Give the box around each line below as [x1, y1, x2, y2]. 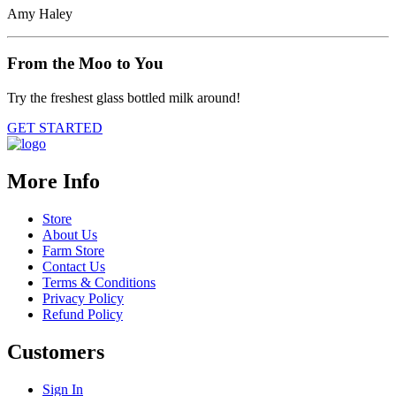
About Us [42, 226, 97, 242]
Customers [7, 339, 104, 363]
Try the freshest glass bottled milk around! [7, 90, 240, 106]
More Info [7, 170, 100, 194]
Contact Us [42, 258, 105, 274]
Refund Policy [42, 306, 123, 322]
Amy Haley [7, 5, 72, 21]
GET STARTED [7, 120, 103, 136]
